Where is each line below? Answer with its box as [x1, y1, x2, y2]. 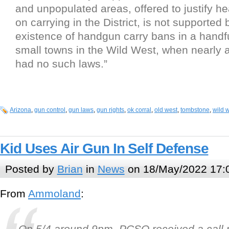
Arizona [10, 106, 31, 114]
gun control [34, 106, 65, 114]
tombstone [180, 106, 210, 114]
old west [154, 106, 177, 114]
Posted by [5, 163, 57, 175]
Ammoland [28, 188, 81, 200]
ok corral [127, 106, 151, 114]
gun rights [97, 106, 124, 114]
